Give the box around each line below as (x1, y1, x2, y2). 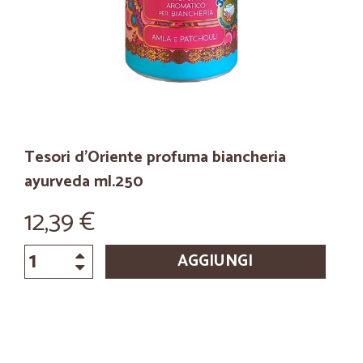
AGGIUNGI (177, 248, 254, 275)
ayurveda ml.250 (24, 169, 143, 195)
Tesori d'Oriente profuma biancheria (24, 144, 286, 171)
